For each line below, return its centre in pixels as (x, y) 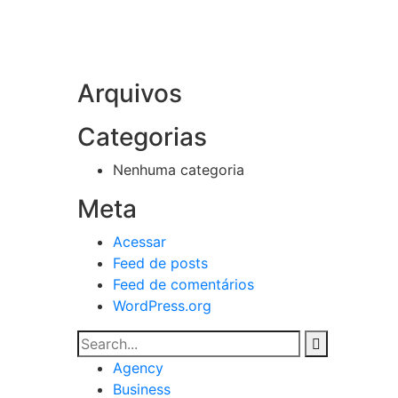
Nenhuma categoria (179, 170)
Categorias (142, 137)
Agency (138, 368)
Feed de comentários (183, 284)
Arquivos (130, 93)
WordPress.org (162, 306)
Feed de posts (160, 263)
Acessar (139, 242)
